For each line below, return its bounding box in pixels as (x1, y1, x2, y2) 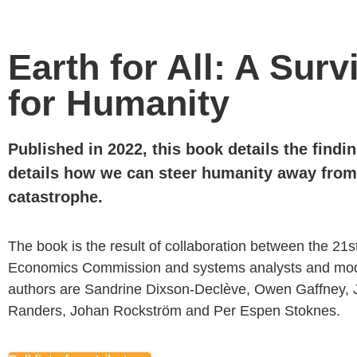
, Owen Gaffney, (246, 281, 353, 298)
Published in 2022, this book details (8, 140, 284, 158)
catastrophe (8, 188, 98, 206)
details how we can (8, 164, 159, 182)
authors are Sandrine (8, 281, 146, 298)
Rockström (113, 303, 182, 320)
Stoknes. (284, 303, 340, 320)
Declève (194, 281, 246, 298)
